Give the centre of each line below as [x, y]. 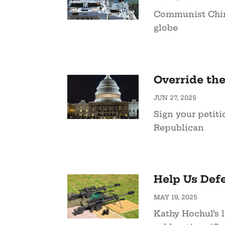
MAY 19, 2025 [175, 197]
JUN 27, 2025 [175, 97]
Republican [179, 127]
